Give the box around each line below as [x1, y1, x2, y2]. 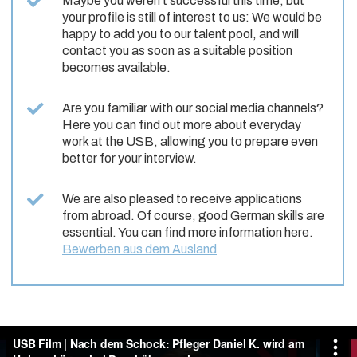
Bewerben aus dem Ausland [62, 242, 217, 257]
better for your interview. [62, 151, 197, 166]
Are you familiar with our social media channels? [62, 101, 324, 116]
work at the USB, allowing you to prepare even [62, 135, 318, 149]
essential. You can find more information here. [62, 226, 313, 240]
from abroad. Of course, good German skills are [62, 209, 324, 223]
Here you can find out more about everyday [62, 118, 301, 132]
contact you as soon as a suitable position [62, 44, 292, 58]
